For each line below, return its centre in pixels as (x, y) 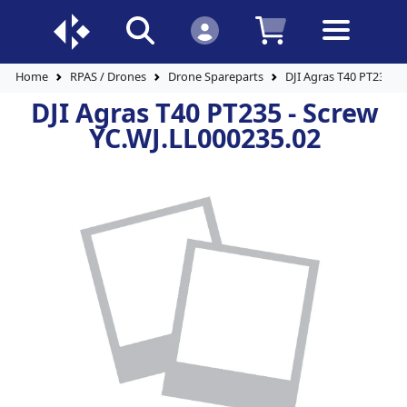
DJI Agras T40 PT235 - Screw (204, 112)
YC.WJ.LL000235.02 (204, 138)
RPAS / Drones (108, 77)
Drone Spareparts (216, 77)
